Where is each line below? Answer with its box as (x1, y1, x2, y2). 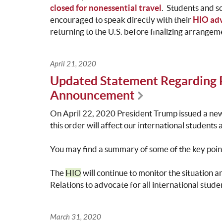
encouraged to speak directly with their (50, 15, 193, 25)
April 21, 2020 (50, 59, 96, 69)
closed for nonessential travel (50, 3, 162, 13)
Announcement (50, 88, 135, 103)
